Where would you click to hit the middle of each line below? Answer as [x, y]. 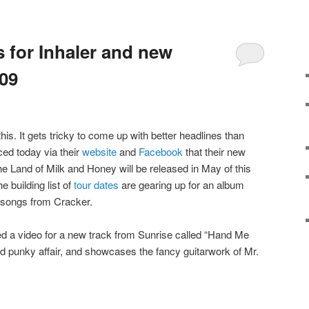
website [99, 151]
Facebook [161, 151]
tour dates [96, 184]
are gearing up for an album [181, 184]
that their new [214, 151]
